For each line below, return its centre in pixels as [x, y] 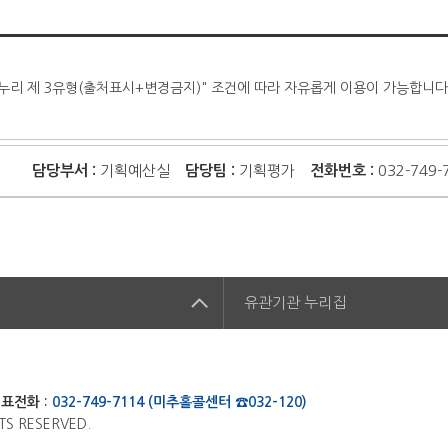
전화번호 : [342, 171]
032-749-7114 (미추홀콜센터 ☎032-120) [180, 402]
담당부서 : [64, 171]
